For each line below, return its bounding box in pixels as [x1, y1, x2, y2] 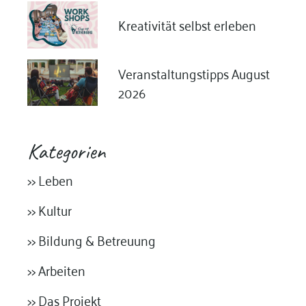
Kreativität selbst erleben [117, 12, 256, 37]
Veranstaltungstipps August [117, 60, 270, 85]
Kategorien [27, 137, 105, 166]
